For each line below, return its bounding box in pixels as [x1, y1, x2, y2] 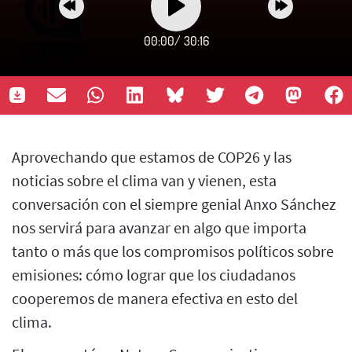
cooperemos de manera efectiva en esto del [12, 288, 298, 308]
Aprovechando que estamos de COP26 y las [12, 146, 291, 167]
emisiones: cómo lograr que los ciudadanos [12, 264, 295, 284]
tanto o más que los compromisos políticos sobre [12, 240, 334, 261]
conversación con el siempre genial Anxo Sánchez [12, 193, 336, 214]
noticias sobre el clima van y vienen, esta [12, 170, 277, 190]
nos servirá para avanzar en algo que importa [12, 217, 306, 237]
